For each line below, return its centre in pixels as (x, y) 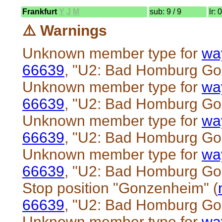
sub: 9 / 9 (166, 11)
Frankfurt (41, 11)
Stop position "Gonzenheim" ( (120, 188)
